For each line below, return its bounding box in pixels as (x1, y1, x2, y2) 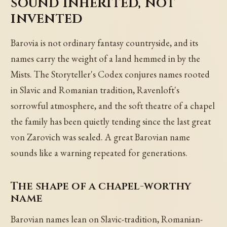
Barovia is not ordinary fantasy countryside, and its (11, 37, 199, 49)
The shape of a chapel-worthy (11, 178, 192, 194)
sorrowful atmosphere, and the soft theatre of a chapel (11, 100, 215, 112)
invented (11, 9, 83, 28)
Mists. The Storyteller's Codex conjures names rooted (11, 68, 210, 81)
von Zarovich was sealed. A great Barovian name (11, 131, 191, 143)
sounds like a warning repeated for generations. (11, 147, 188, 159)
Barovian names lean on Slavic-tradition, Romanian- (11, 213, 203, 225)
